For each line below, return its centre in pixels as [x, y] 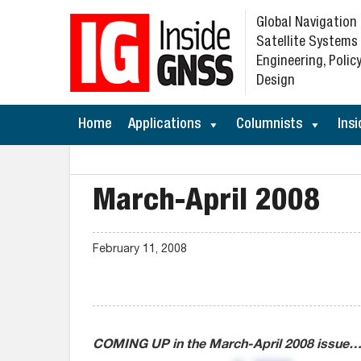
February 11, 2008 [140, 250]
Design [276, 81]
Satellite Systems [307, 43]
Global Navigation [307, 23]
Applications [164, 125]
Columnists [269, 125]
